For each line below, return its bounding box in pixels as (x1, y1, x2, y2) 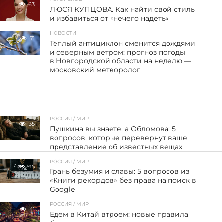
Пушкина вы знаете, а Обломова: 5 (50, 124, 176, 133)
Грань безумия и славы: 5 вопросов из (50, 166, 190, 176)
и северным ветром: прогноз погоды (50, 47, 186, 56)
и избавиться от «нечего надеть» (50, 13, 169, 23)
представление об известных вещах (50, 142, 183, 151)
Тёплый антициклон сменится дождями (50, 38, 196, 48)
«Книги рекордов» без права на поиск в (50, 175, 197, 185)
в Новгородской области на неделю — (50, 56, 192, 65)
